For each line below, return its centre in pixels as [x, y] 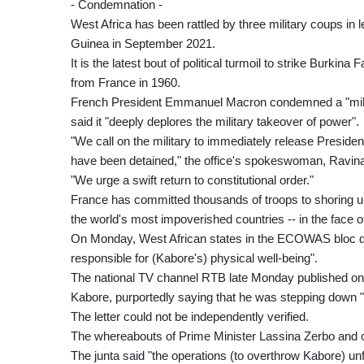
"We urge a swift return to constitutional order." [192, 180]
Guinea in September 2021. [143, 44]
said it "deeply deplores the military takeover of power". [215, 122]
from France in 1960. [126, 83]
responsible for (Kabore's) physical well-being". [194, 258]
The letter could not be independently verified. [190, 317]
